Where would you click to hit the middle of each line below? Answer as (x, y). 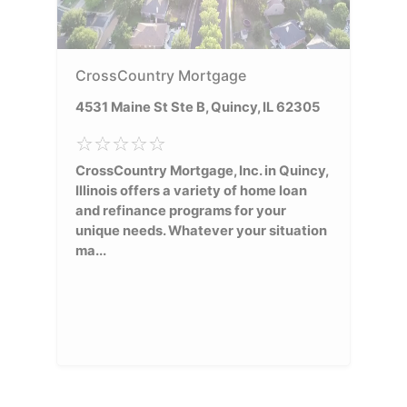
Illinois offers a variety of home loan (192, 190)
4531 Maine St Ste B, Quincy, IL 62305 (198, 107)
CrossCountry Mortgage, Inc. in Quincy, (202, 170)
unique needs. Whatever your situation (202, 230)
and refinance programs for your (181, 210)
